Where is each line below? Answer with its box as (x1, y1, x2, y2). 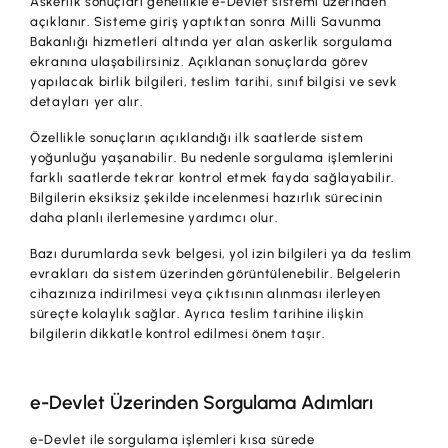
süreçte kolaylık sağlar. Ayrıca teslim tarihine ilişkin (30, 305, 364, 321)
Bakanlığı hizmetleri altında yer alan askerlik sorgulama (30, 33, 393, 49)
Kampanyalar (16, 41, 112, 61)
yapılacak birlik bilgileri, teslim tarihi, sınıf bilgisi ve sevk (30, 73, 398, 89)
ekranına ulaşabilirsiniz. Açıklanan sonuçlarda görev (30, 53, 369, 69)
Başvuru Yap (16, 82, 104, 102)
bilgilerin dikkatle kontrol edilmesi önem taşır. (30, 325, 326, 341)
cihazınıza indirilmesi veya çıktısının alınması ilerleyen (30, 285, 382, 301)
